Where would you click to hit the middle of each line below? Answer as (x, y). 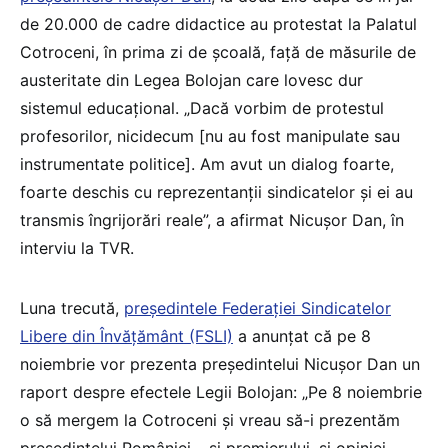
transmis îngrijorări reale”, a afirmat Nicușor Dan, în (212, 219)
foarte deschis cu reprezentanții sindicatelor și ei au (216, 191)
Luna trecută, (72, 307)
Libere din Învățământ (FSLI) (126, 335)
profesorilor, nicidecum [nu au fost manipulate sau (210, 135)
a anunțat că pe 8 (302, 335)
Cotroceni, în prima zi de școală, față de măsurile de (218, 51)
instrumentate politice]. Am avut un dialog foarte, (207, 163)
